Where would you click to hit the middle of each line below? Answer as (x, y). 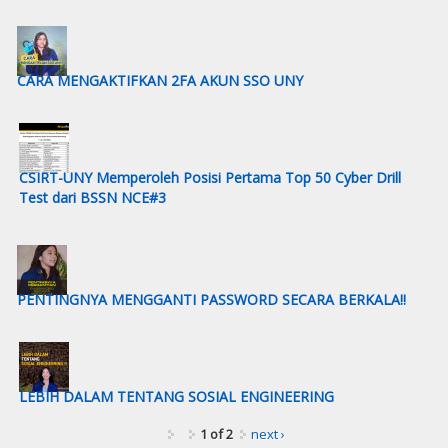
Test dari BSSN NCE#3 (92, 197)
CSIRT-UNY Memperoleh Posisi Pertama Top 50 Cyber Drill (209, 177)
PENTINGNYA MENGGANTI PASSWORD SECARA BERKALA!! (211, 299)
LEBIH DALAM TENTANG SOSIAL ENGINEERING (176, 396)
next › (267, 433)
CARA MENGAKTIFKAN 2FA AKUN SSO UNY (159, 80)
